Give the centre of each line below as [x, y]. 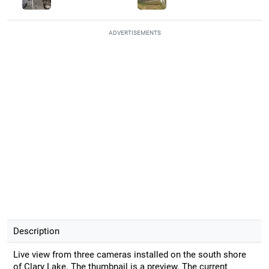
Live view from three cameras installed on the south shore [129, 254]
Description [36, 231]
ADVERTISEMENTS [134, 32]
